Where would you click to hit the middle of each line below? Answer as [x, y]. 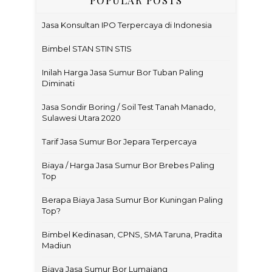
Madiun [56, 245]
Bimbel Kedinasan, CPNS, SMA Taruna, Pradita [132, 234]
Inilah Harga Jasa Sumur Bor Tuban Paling [123, 72]
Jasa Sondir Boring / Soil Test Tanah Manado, [129, 107]
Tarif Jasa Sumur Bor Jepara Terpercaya [119, 141]
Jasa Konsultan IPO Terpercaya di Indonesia [127, 25]
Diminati [58, 83]
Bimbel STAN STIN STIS [87, 48]
